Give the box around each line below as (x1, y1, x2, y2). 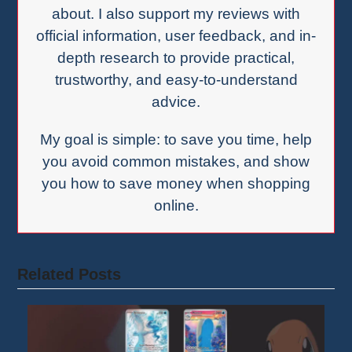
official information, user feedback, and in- (36, 27, 316, 44)
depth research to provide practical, (57, 49, 295, 66)
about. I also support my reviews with (52, 5, 300, 22)
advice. (152, 93, 200, 110)
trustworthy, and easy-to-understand (54, 71, 298, 88)
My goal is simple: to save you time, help (40, 130, 312, 148)
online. (153, 196, 199, 214)
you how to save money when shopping (42, 174, 310, 192)
